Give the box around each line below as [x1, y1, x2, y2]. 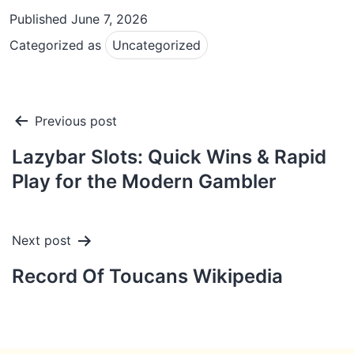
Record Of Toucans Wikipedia [12, 265, 283, 288]
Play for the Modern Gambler [12, 170, 277, 193]
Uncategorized [112, 37, 201, 53]
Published [9, 11, 71, 27]
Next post [12, 232, 71, 248]
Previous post [35, 113, 117, 129]
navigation [11, 133, 110, 158]
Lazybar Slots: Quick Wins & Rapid [12, 145, 326, 168]
